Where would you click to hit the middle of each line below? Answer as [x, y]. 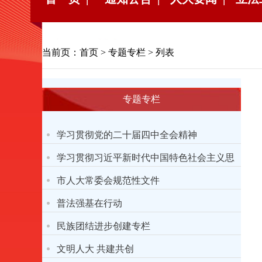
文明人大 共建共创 [95, 249]
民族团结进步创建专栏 [104, 226]
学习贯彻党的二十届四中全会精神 [127, 135]
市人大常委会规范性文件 [108, 180]
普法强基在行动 [89, 203]
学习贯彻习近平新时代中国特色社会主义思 [146, 158]
